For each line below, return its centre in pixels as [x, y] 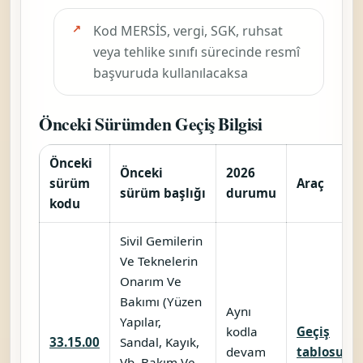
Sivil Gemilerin [161, 240]
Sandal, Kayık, [160, 342]
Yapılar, [141, 321]
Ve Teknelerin [159, 261]
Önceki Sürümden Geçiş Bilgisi [151, 123]
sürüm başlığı [163, 192]
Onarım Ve [151, 281]
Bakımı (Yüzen [161, 301]
